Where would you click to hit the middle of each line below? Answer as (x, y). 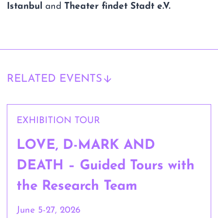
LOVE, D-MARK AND (86, 145)
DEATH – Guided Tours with (106, 166)
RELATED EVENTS (55, 79)
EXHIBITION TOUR (59, 121)
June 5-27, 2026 (49, 210)
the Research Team (77, 186)
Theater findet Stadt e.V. (118, 6)
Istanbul (25, 6)
